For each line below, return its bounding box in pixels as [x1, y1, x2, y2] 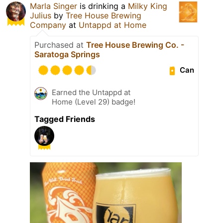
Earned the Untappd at [52, 87, 130, 97]
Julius [30, 10, 51, 20]
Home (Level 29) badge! [52, 97, 135, 107]
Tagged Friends [34, 113, 95, 124]
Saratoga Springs [34, 49, 100, 59]
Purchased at [34, 39, 86, 50]
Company [30, 19, 66, 30]
